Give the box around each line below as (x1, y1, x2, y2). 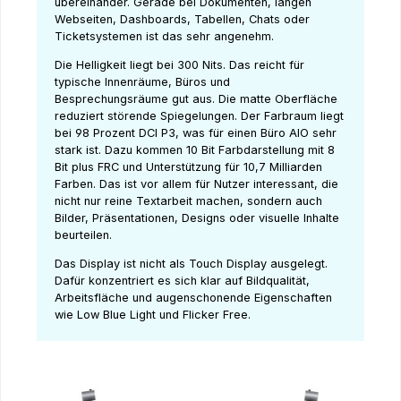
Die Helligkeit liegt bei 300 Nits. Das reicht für (55, 58, 304, 73)
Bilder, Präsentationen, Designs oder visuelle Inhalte (55, 211, 339, 226)
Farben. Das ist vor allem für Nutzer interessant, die (55, 177, 338, 192)
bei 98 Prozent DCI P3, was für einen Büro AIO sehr (55, 126, 337, 141)
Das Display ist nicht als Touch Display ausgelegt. (55, 257, 328, 271)
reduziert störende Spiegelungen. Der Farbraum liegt (55, 109, 344, 124)
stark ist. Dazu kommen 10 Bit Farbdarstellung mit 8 (55, 143, 335, 158)
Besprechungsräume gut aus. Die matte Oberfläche (55, 92, 337, 107)
